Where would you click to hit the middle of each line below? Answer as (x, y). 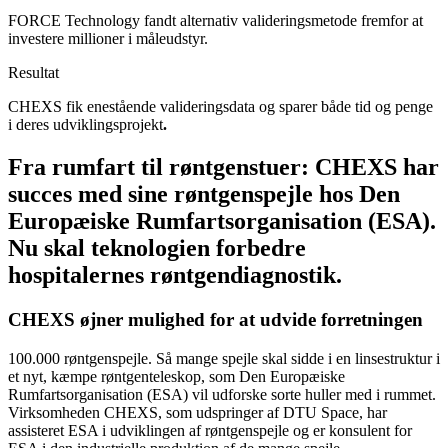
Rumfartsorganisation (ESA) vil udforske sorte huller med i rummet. (222, 394)
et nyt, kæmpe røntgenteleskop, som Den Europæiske (176, 376)
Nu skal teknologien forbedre (157, 248)
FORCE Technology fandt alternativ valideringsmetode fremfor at (215, 21)
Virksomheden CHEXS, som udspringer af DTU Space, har (197, 412)
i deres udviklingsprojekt (85, 125)
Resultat (33, 73)
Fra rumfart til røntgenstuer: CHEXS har (223, 167)
